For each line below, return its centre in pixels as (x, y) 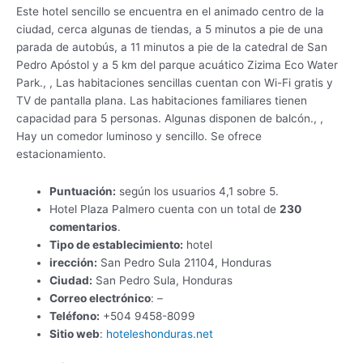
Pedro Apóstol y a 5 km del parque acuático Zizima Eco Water (177, 64)
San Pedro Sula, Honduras (163, 280)
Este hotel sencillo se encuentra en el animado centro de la (170, 11)
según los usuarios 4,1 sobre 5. (198, 191)
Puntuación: (83, 191)
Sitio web (75, 333)
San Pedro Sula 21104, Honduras (185, 262)
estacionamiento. (61, 154)
